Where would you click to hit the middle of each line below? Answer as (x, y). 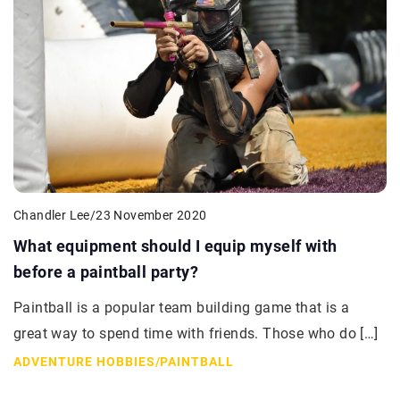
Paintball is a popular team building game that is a (182, 307)
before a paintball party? (106, 271)
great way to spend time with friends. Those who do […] (196, 333)
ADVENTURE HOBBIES (84, 361)
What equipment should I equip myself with (175, 246)
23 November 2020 (151, 216)
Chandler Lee (52, 215)
